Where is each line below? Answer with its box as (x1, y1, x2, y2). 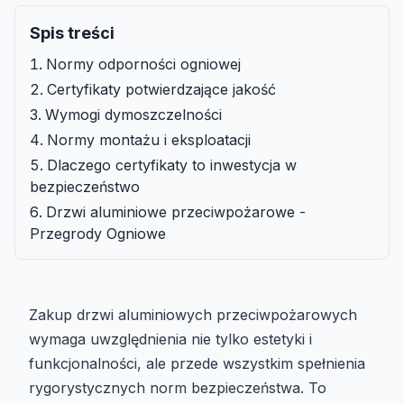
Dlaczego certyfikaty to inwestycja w (47, 156, 297, 175)
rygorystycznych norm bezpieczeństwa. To (29, 379, 326, 398)
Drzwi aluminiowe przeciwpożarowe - (46, 203, 306, 222)
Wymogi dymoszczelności (45, 106, 222, 124)
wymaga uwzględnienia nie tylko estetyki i (29, 330, 312, 349)
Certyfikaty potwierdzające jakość (47, 80, 276, 99)
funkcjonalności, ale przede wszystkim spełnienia (29, 354, 365, 373)
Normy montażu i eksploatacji (47, 131, 251, 150)
